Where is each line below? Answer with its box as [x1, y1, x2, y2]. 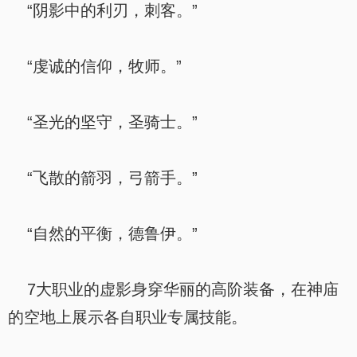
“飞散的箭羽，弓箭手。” [8, 169, 198, 186]
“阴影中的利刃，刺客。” [8, 2, 198, 19]
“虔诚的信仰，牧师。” [8, 57, 182, 75]
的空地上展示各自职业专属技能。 [8, 308, 247, 326]
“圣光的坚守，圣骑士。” [8, 113, 198, 131]
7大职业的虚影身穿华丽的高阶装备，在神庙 [8, 280, 339, 298]
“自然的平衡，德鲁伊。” [8, 225, 198, 242]
